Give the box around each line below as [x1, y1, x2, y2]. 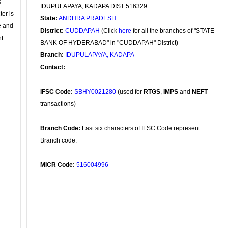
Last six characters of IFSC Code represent [80, 125, 200, 132]
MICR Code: [40, 161, 75, 168]
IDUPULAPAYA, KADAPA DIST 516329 [40, 3, 147, 10]
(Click [100, 27, 119, 34]
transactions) [40, 100, 76, 107]
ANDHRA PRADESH [59, 15, 116, 22]
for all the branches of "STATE [131, 27, 214, 34]
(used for [116, 88, 144, 95]
